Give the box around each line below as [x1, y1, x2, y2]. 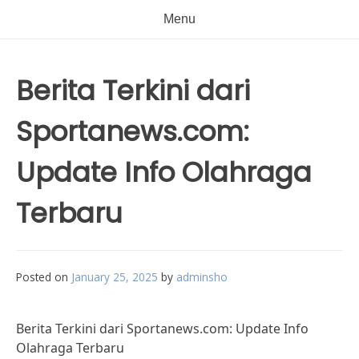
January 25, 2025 [71, 269, 158, 284]
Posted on [16, 269, 71, 284]
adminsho [176, 269, 228, 284]
